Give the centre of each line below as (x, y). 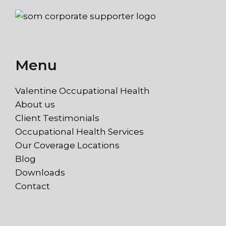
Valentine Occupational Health (82, 91)
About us (35, 104)
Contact (33, 186)
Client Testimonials (57, 118)
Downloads (40, 172)
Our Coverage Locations (67, 145)
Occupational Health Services (79, 131)
